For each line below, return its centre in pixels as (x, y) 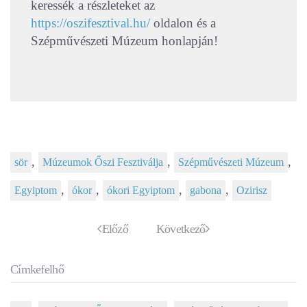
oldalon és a (183, 23)
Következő (181, 229)
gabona (206, 190)
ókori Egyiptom (141, 190)
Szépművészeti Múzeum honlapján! (124, 40)
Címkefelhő (37, 269)
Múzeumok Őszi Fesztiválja (103, 162)
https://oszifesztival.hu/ (90, 23)
